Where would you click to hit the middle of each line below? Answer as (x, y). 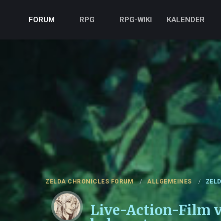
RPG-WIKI (135, 20)
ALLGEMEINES (169, 181)
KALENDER (185, 20)
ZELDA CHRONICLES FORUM (89, 181)
